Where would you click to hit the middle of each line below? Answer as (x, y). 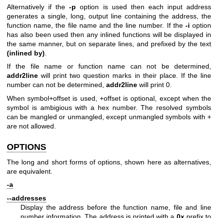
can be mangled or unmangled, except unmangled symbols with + (109, 117)
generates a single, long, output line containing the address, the (109, 16)
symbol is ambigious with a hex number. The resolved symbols (109, 107)
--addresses (27, 198)
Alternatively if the (38, 7)
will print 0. (154, 85)
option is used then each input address (144, 7)
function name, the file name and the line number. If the (96, 25)
